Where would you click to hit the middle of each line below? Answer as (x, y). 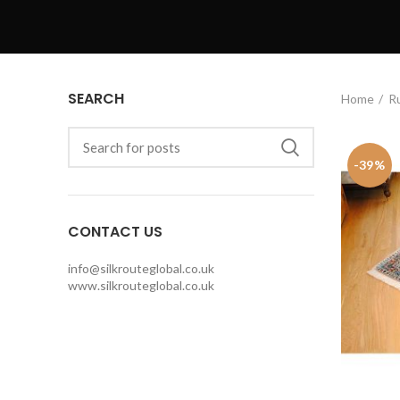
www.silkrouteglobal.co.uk (141, 286)
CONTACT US (115, 232)
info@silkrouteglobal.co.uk (141, 269)
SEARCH (96, 99)
